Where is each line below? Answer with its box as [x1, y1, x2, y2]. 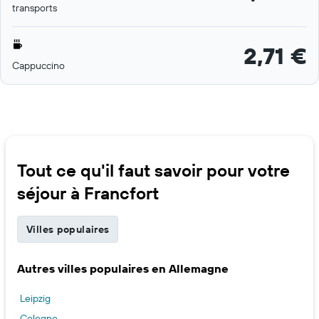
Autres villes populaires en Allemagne [17, 261, 229, 276]
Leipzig [20, 292, 51, 305]
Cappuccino [12, 59, 65, 73]
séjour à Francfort [17, 182, 159, 204]
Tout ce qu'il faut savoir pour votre [17, 159, 290, 182]
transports [12, 1, 57, 15]
